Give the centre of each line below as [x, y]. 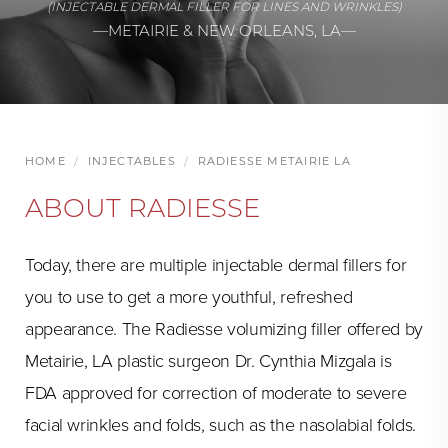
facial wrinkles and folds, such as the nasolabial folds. [220, 425]
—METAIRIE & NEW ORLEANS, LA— [224, 30]
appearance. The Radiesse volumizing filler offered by [224, 329]
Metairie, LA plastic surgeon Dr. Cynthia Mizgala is [208, 361]
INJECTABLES [131, 161]
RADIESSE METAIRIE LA [274, 161]
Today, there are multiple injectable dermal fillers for [216, 265]
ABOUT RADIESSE [142, 208]
